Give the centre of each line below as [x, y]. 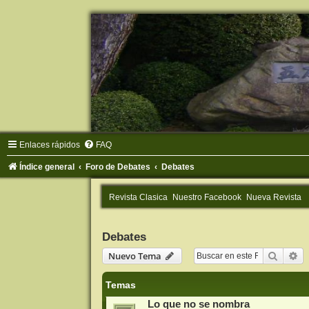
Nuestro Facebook [207, 198]
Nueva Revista [273, 198]
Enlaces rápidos [50, 145]
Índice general [47, 167]
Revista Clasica [138, 198]
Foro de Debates [118, 167]
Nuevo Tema [134, 256]
